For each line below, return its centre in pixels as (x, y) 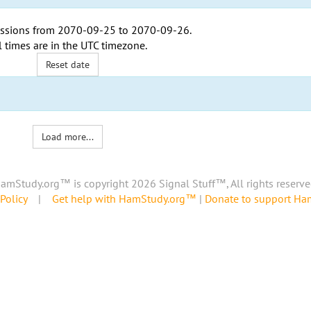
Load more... (68, 137)
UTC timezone (112, 45)
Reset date (68, 65)
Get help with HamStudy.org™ (124, 199)
